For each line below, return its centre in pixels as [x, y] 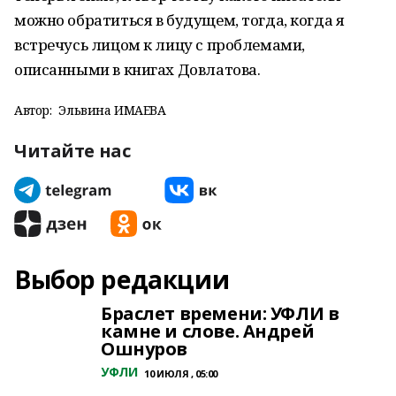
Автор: [33, 110]
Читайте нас [72, 151]
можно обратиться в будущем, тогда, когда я [179, 20]
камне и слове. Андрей [208, 331]
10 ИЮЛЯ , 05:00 [181, 373]
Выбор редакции [122, 279]
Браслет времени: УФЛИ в [220, 313]
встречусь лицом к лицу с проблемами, [160, 45]
